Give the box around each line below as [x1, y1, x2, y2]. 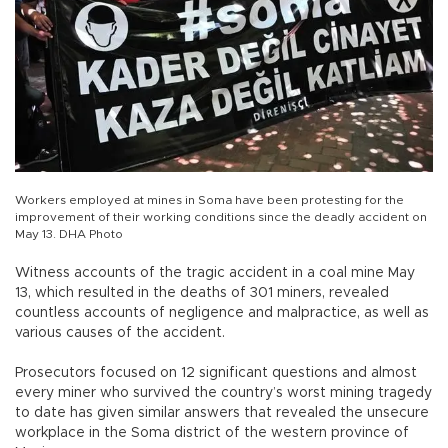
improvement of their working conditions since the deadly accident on [15, 211, 427, 224]
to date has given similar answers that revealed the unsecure [15, 406, 429, 421]
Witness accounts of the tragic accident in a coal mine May [15, 266, 415, 281]
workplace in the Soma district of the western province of [15, 426, 409, 441]
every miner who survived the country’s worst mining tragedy [15, 386, 432, 401]
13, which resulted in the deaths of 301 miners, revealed [15, 286, 389, 301]
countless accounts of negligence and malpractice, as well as [15, 306, 429, 321]
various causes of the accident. [15, 326, 225, 341]
